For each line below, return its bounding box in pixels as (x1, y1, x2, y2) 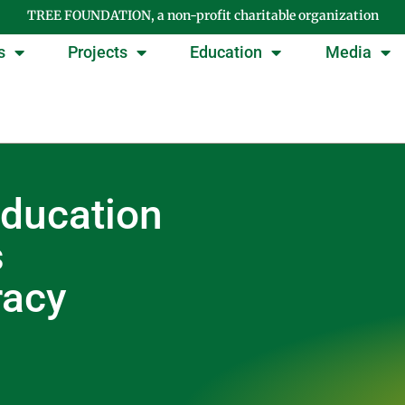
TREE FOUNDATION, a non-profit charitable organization (26, 7, 379, 24)
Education (190, 42, 263, 62)
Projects (68, 42, 128, 62)
